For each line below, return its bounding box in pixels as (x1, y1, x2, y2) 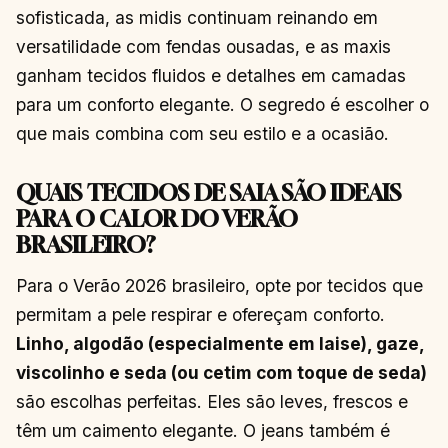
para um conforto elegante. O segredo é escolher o (16, 93, 429, 115)
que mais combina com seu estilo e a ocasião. (16, 122, 389, 144)
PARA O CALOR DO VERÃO (16, 204, 298, 232)
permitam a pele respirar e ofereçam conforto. (16, 303, 385, 325)
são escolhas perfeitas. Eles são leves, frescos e (16, 390, 408, 412)
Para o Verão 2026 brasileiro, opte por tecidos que (16, 274, 423, 296)
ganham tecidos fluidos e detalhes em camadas (16, 64, 406, 86)
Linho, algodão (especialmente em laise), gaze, (16, 332, 424, 354)
